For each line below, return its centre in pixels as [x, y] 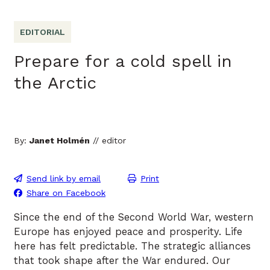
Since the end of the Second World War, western [134, 217]
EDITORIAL [42, 32]
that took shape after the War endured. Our [122, 260]
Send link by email [64, 179]
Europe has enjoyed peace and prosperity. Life [128, 231]
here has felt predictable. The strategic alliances [132, 246]
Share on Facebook [66, 193]
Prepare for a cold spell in [123, 61]
